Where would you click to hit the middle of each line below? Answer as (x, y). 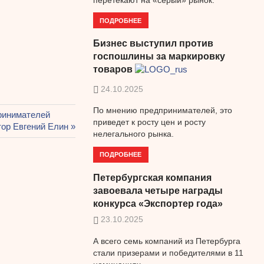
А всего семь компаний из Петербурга (166, 241)
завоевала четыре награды (158, 191)
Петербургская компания (152, 178)
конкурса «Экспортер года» (158, 204)
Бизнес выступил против (153, 44)
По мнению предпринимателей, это (162, 110)
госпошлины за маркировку (159, 57)
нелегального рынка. (133, 134)
